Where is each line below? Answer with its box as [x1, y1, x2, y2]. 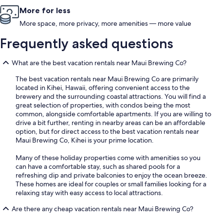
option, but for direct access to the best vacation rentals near [16, 127, 199, 136]
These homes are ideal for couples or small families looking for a [16, 180, 206, 189]
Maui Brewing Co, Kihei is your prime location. [16, 136, 154, 145]
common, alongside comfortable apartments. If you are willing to [16, 109, 211, 119]
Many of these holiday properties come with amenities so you [16, 153, 200, 163]
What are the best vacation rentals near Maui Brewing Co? [12, 58, 186, 68]
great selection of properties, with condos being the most [16, 101, 190, 110]
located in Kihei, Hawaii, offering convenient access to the [16, 83, 190, 92]
